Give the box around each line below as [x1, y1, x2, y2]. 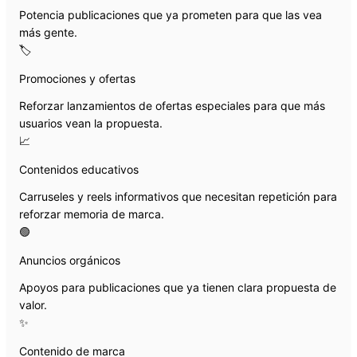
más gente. [19, 25, 77, 39]
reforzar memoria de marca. [19, 206, 164, 221]
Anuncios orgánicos [19, 253, 120, 267]
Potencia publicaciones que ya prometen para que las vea [19, 7, 322, 22]
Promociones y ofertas [19, 71, 135, 85]
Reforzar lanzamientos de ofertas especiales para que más [19, 98, 325, 112]
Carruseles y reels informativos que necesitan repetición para [19, 189, 337, 203]
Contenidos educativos [19, 162, 139, 176]
